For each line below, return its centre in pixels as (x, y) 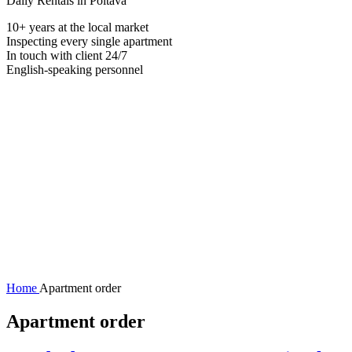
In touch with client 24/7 (67, 55)
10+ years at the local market (77, 27)
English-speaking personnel (75, 70)
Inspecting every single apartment (89, 41)
